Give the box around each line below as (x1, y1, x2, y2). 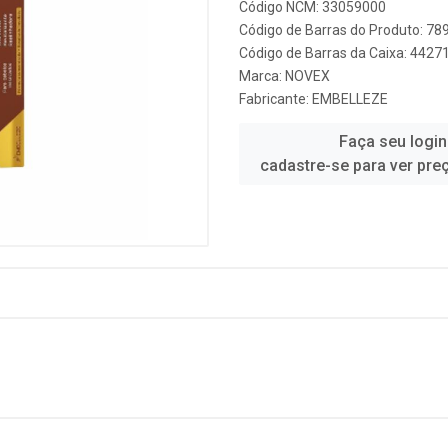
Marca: (239, 68, 285, 84)
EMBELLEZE (312, 91, 388, 107)
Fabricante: (239, 91, 312, 107)
